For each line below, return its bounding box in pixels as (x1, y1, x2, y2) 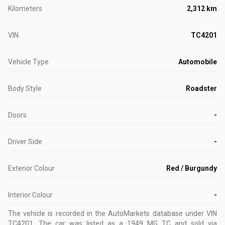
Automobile (178, 58, 217, 66)
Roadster (186, 84, 217, 93)
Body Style (8, 84, 42, 93)
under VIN (182, 209, 217, 218)
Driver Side (8, 138, 42, 146)
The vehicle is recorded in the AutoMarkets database (8, 209, 183, 218)
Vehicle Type (8, 58, 49, 66)
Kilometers (8, 5, 42, 13)
